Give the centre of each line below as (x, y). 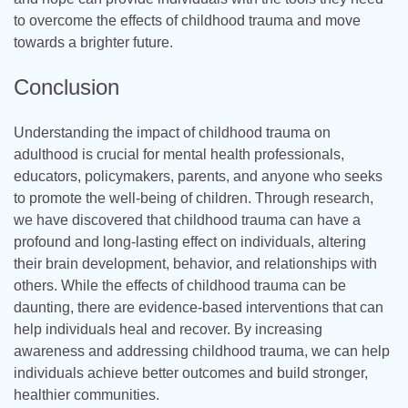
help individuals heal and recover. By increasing (168, 330)
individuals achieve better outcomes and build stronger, (191, 373)
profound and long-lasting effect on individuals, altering (190, 242)
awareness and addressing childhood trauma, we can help (202, 352)
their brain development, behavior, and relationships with (195, 264)
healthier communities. (87, 395)
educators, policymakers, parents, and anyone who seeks (198, 177)
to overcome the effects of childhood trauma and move (187, 20)
